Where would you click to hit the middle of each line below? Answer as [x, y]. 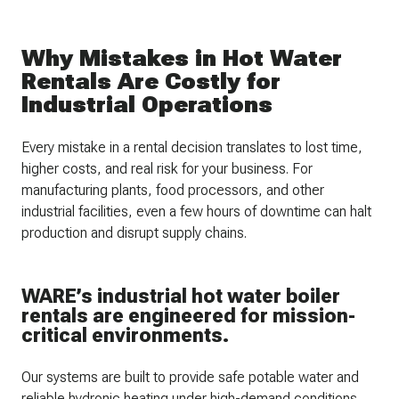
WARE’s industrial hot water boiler [181, 297]
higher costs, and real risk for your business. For [167, 169]
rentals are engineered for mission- [188, 316]
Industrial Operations [147, 105]
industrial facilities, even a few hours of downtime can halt [196, 212]
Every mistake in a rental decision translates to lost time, [192, 148]
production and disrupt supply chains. [134, 233]
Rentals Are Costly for [151, 81]
